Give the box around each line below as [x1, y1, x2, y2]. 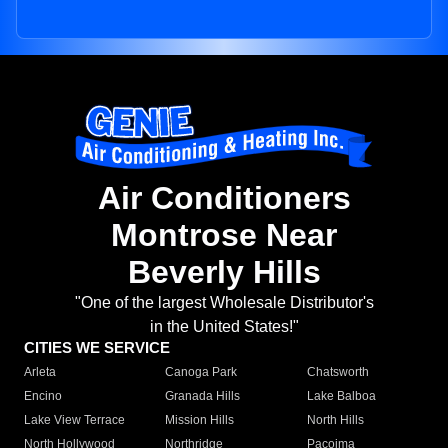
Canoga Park [165, 365, 238, 380]
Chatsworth [306, 365, 369, 380]
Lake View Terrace [24, 413, 125, 428]
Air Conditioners [97, 180, 351, 217]
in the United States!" [149, 318, 299, 336]
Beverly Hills [127, 254, 321, 291]
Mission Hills [165, 413, 235, 428]
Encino [24, 389, 62, 404]
